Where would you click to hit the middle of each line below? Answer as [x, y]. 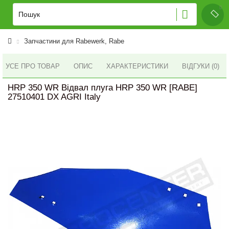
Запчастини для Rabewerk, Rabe [74, 41]
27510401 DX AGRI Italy [54, 97]
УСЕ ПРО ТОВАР [33, 66]
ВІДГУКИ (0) [201, 66]
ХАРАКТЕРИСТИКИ [137, 66]
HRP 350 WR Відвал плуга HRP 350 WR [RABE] [102, 88]
